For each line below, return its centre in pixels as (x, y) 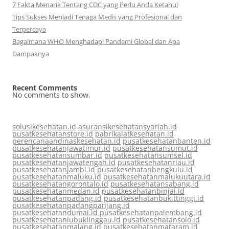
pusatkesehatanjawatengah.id (64, 162)
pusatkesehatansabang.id (155, 184)
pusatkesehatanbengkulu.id (145, 169)
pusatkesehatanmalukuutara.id (157, 177)
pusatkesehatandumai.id (55, 212)
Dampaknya (31, 54)
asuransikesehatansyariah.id (128, 127)
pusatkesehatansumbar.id (57, 155)
